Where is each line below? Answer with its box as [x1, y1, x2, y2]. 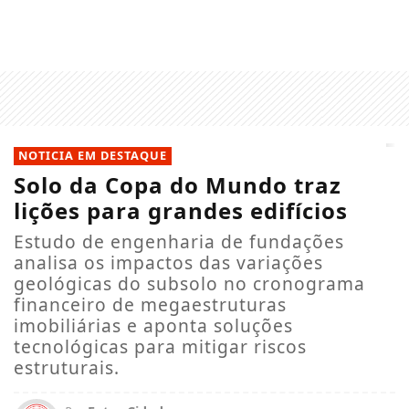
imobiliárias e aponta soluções [14, 312, 293, 338]
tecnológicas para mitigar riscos [14, 333, 307, 359]
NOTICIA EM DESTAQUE [18, 146, 167, 163]
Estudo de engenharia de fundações [14, 228, 344, 254]
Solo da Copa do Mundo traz [14, 169, 341, 200]
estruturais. [14, 354, 120, 380]
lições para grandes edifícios [14, 194, 348, 225]
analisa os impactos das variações [14, 249, 323, 275]
